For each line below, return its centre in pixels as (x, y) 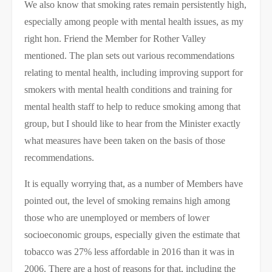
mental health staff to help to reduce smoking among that (132, 107)
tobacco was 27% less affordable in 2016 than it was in (129, 252)
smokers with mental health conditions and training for (128, 90)
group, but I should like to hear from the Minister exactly (132, 124)
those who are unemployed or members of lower (117, 218)
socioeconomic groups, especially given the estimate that (132, 235)
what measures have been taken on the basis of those (125, 141)
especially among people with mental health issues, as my (134, 22)
